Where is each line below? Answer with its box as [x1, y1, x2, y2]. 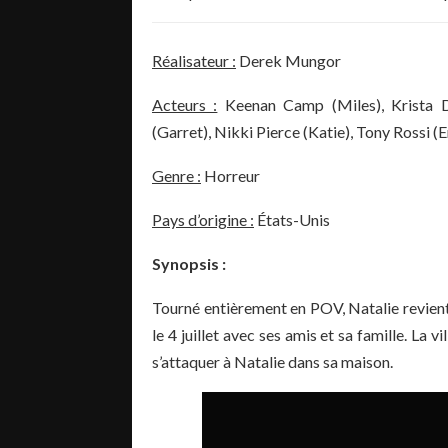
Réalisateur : [152, 50, 236, 70]
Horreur [201, 165, 260, 185]
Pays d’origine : [152, 209, 254, 229]
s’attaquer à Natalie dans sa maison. [152, 351, 393, 371]
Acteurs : [152, 94, 218, 114]
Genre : [152, 165, 201, 185]
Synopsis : [152, 253, 229, 273]
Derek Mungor [236, 50, 341, 70]
